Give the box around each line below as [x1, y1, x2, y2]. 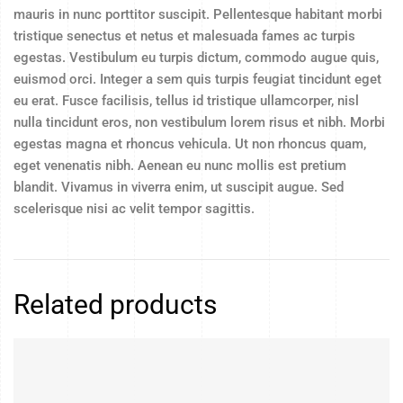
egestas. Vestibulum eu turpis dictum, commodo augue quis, [13, 49, 379, 67]
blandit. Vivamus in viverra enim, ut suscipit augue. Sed [13, 179, 344, 196]
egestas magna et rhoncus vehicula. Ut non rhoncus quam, [13, 136, 366, 153]
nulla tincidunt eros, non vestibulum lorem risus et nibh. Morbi [13, 114, 385, 131]
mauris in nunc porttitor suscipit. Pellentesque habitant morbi [13, 6, 382, 23]
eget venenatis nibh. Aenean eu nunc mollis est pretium [13, 157, 346, 175]
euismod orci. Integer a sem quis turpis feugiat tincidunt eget [13, 71, 381, 88]
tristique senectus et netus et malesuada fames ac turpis [13, 28, 355, 45]
